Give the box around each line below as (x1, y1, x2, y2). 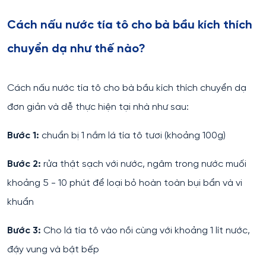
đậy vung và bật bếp (7, 244, 99, 255)
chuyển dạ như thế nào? (7, 43, 148, 55)
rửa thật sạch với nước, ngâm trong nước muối (43, 159, 246, 169)
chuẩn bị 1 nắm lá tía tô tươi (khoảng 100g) (42, 130, 226, 141)
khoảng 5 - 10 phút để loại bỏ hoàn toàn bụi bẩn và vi (7, 178, 242, 188)
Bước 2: (7, 159, 43, 169)
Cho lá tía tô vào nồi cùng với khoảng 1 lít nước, (41, 225, 250, 236)
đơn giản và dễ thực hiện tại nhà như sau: (7, 102, 189, 112)
